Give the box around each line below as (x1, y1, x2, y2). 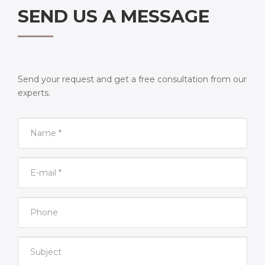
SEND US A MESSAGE (18, 5, 209, 27)
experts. (18, 88, 50, 98)
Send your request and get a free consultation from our (18, 74, 247, 85)
